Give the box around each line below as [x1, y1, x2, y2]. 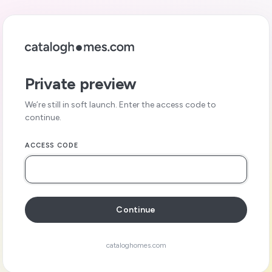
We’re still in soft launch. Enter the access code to [25, 100, 216, 110]
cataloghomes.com [106, 241, 166, 250]
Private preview [25, 74, 137, 93]
